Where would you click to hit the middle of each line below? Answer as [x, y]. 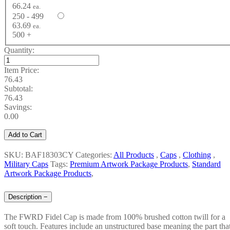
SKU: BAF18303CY [40, 155]
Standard [206, 164]
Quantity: [19, 50]
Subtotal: [18, 89]
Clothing [197, 155]
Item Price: [22, 70]
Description [25, 197]
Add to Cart [25, 135]
